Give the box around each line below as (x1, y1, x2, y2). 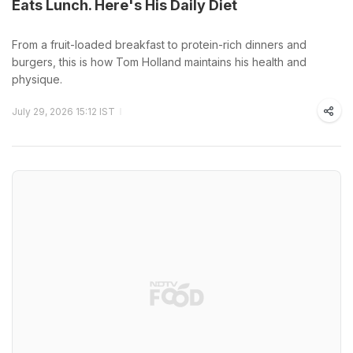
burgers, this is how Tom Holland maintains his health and (12, 55, 307, 69)
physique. (12, 72, 62, 86)
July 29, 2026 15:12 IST (12, 106, 115, 117)
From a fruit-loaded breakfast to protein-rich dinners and (12, 38, 307, 51)
